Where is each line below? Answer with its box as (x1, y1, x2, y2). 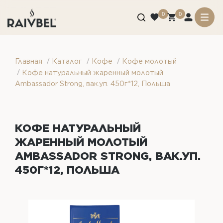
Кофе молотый (122, 57, 177, 65)
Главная (15, 57, 42, 65)
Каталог (52, 57, 82, 65)
